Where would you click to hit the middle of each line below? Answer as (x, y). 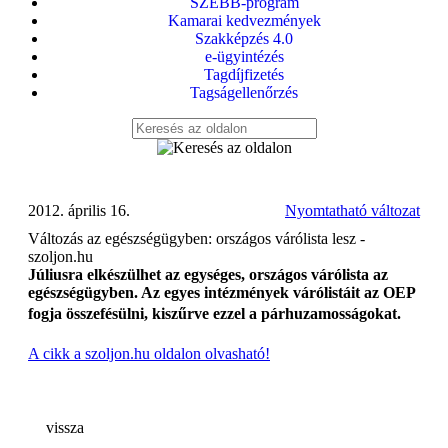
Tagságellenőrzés (244, 92)
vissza (65, 427)
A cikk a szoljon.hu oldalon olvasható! (149, 353)
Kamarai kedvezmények (244, 20)
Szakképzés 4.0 (244, 38)
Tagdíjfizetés (244, 74)
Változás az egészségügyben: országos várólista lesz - (196, 238)
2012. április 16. (79, 210)
